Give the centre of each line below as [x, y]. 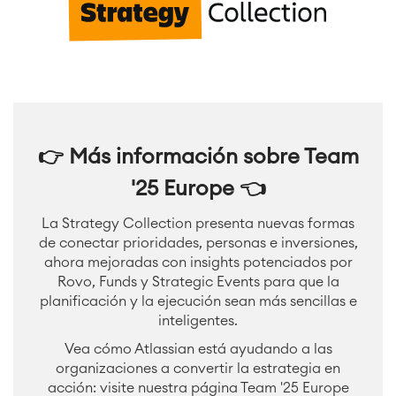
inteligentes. [198, 321]
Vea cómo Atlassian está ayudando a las [198, 349]
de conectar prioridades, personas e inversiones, [198, 243]
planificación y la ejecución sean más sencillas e [198, 301]
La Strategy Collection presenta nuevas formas [198, 224]
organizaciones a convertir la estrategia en [198, 369]
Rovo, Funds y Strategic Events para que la [198, 282]
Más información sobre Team [213, 157]
